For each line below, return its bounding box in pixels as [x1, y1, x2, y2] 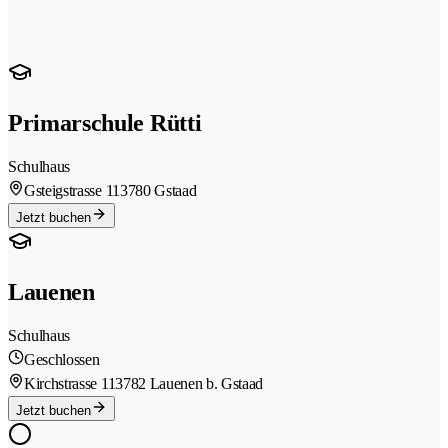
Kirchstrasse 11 [24, 374, 116, 392]
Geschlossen [24, 350, 100, 368]
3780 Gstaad [119, 181, 197, 199]
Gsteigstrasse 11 [24, 181, 120, 199]
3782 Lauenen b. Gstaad [115, 374, 264, 392]
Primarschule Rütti [8, 109, 202, 136]
